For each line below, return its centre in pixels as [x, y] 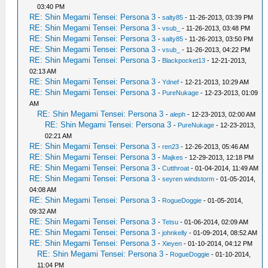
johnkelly [175, 232]
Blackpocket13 [184, 60]
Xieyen [172, 243]
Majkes [173, 157]
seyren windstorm [188, 179]
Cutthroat [176, 168]
